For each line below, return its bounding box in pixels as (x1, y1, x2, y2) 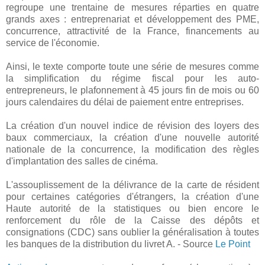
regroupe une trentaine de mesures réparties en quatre (6, 2, 259, 12)
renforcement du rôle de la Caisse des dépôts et (6, 215, 259, 225)
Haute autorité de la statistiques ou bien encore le (6, 203, 259, 214)
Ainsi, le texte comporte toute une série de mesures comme (6, 62, 259, 72)
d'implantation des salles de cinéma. (6, 156, 158, 166)
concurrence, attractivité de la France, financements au (6, 26, 259, 36)
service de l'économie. (6, 38, 99, 48)
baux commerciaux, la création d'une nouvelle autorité (6, 132, 259, 143)
